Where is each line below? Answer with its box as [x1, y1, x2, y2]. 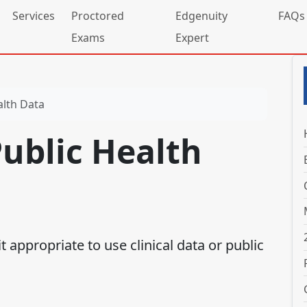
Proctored [71, 8, 124, 23]
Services [12, 8, 55, 23]
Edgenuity [175, 8, 228, 23]
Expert [175, 30, 209, 45]
